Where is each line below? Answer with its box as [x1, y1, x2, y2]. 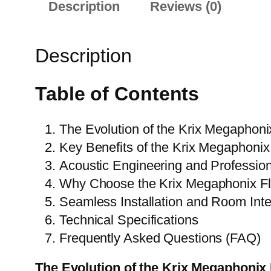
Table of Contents [35, 82, 200, 105]
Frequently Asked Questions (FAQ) [59, 230, 261, 246]
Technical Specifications [59, 212, 198, 228]
